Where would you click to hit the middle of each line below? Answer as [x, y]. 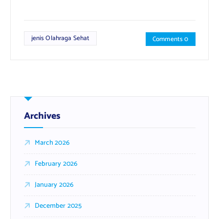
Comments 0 [171, 39]
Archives [42, 116]
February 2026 [56, 164]
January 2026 [54, 185]
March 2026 [52, 143]
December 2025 [58, 206]
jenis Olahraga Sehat [60, 38]
